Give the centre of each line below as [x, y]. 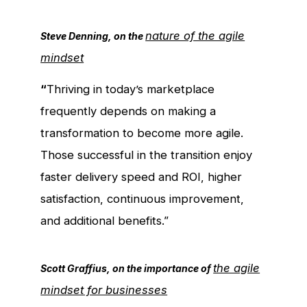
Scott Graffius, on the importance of [127, 268]
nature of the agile [195, 35]
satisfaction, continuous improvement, [143, 198]
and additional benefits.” [105, 220]
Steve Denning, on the [93, 36]
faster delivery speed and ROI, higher [142, 176]
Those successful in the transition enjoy [147, 155]
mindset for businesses [104, 290]
